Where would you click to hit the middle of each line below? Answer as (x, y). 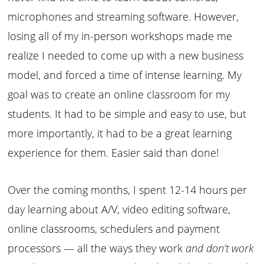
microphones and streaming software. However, (123, 17)
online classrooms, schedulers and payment (114, 229)
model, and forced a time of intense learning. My (125, 75)
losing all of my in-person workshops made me (120, 36)
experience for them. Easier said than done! (115, 153)
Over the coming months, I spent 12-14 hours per (128, 190)
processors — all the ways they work (97, 248)
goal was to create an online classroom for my (119, 95)
